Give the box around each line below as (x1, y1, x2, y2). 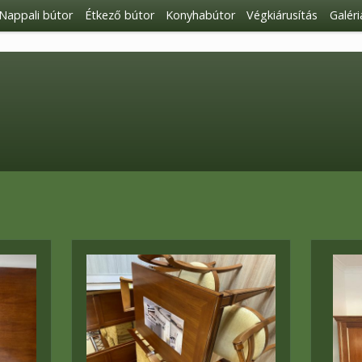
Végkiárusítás (246, 7, 318, 23)
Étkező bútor (84, 7, 154, 23)
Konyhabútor (165, 7, 235, 23)
